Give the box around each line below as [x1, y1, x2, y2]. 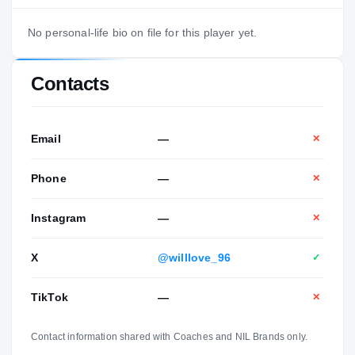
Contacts [31, 72, 109, 94]
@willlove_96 [158, 250, 231, 264]
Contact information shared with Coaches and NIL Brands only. [31, 330, 307, 342]
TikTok [31, 290, 68, 303]
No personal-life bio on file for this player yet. [28, 25, 258, 39]
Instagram [31, 211, 86, 224]
